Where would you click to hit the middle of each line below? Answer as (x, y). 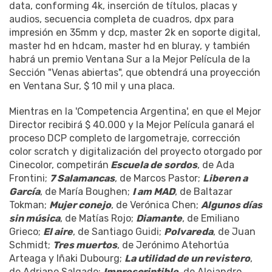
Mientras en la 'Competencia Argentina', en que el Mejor (135, 111)
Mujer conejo (80, 205)
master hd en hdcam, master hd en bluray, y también (130, 46)
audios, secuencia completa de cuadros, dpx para (121, 19)
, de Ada (216, 165)
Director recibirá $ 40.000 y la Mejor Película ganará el (132, 124)
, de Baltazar (204, 191)
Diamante (159, 218)
